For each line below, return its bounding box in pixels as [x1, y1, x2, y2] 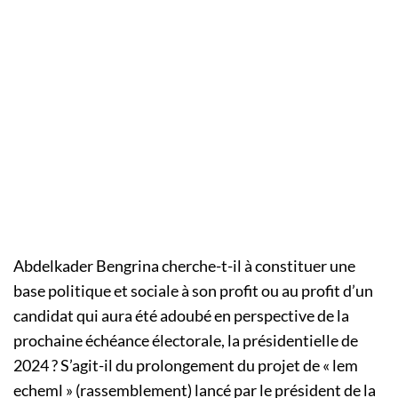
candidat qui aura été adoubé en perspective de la [13, 306, 349, 326]
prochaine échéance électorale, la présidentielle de [13, 330, 358, 351]
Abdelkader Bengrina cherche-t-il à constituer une [13, 256, 355, 276]
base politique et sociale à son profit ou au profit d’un [13, 281, 373, 301]
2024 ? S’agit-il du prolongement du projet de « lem [13, 355, 358, 376]
